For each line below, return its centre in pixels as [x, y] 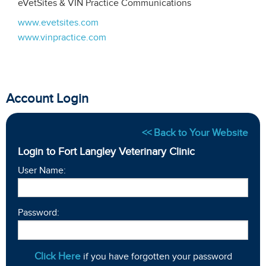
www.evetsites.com [58, 22]
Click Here [57, 256]
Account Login [47, 99]
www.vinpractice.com [62, 37]
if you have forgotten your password [156, 256]
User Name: [42, 171]
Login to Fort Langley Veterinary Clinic [106, 152]
